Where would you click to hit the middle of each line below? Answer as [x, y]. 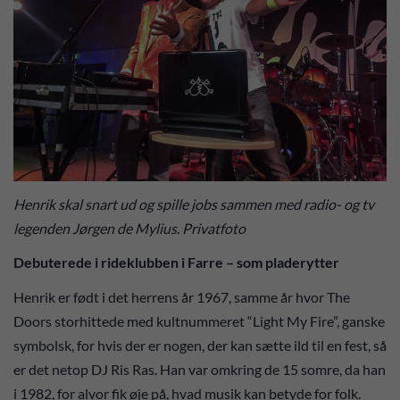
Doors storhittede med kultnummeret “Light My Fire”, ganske [199, 321]
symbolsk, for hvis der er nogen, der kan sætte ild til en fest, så [200, 345]
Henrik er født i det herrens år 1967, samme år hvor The [182, 296]
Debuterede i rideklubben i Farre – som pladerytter [178, 262]
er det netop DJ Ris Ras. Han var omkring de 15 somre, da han [200, 369]
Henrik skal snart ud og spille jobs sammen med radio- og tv [194, 204]
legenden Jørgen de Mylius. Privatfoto [129, 228]
